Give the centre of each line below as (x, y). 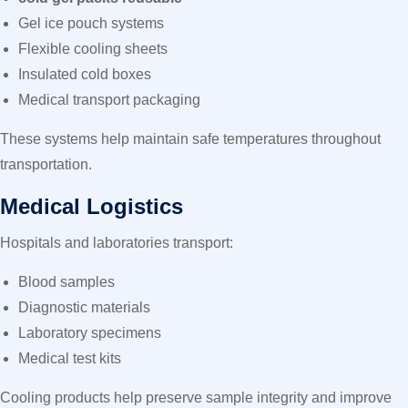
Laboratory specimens (90, 333)
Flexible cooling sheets (93, 49)
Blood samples (66, 282)
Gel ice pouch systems (91, 23)
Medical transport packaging (109, 100)
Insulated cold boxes (85, 74)
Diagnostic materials (84, 307)
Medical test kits (70, 358)
